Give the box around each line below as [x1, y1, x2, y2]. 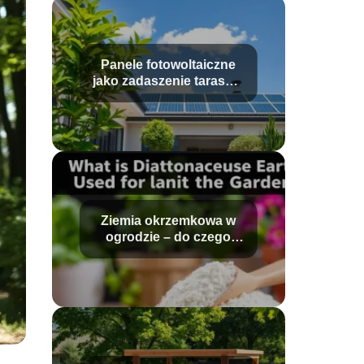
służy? [148, 246, 189, 260]
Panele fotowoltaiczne [101, 58, 236, 71]
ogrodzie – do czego [106, 230, 232, 244]
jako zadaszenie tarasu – [93, 74, 245, 88]
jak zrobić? [134, 90, 202, 104]
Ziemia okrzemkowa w [101, 214, 236, 227]
